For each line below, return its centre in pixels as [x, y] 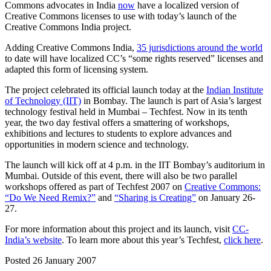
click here [242, 240]
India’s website [33, 240]
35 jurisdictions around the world [200, 47]
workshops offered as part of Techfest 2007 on [95, 186]
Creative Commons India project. [68, 27]
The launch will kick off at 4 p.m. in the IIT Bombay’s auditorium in [135, 165]
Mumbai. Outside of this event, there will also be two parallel [121, 175]
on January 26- [226, 197]
